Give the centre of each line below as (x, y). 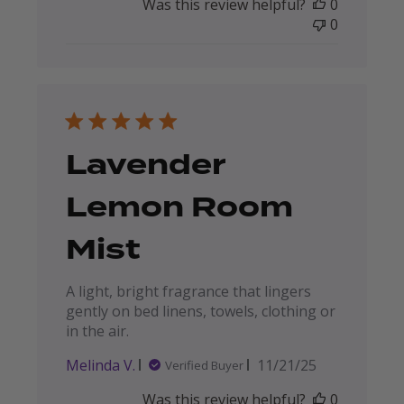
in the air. (97, 331)
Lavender (145, 165)
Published (319, 364)
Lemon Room (179, 207)
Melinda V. (100, 365)
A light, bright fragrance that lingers (188, 291)
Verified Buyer (204, 365)
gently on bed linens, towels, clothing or (200, 311)
